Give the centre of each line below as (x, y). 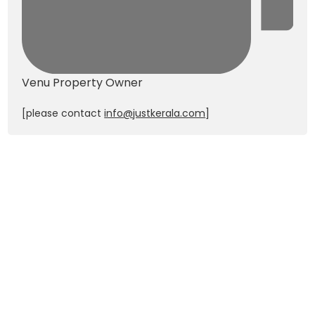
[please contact (63, 113)
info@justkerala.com (155, 113)
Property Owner (98, 82)
